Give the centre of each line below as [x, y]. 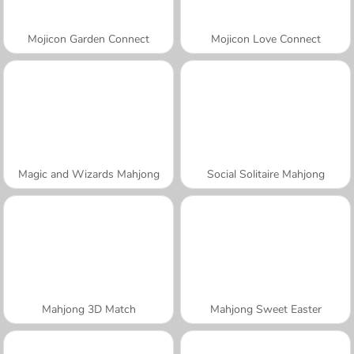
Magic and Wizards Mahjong [88, 174]
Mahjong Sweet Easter [265, 309]
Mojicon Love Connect [265, 39]
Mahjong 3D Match [88, 309]
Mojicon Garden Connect [88, 39]
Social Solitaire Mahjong [265, 174]
